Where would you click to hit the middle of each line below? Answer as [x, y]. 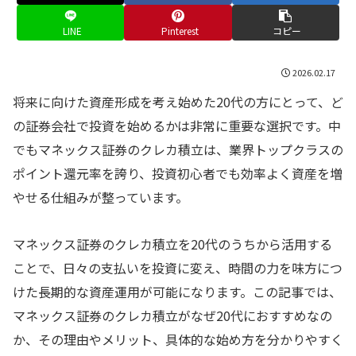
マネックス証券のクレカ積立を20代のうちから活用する [172, 244]
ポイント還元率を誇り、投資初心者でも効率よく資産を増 [178, 173]
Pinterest [180, 31]
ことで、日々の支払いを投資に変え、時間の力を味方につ [178, 267]
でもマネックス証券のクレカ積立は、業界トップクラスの [178, 149]
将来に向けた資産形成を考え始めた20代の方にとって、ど [178, 101]
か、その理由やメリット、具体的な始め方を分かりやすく [178, 339]
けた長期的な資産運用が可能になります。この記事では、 [177, 291]
